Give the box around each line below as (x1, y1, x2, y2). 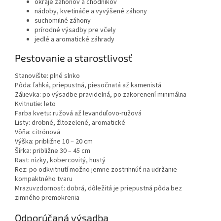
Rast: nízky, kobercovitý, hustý (15, 155, 106, 165)
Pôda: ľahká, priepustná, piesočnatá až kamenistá (15, 80, 161, 90)
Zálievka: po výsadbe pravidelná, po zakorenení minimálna (15, 89, 186, 100)
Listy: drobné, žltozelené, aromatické (15, 117, 125, 128)
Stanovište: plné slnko (15, 71, 80, 81)
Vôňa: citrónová (15, 127, 60, 137)
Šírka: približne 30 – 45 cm (15, 146, 90, 156)
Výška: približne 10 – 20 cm (15, 136, 93, 147)
